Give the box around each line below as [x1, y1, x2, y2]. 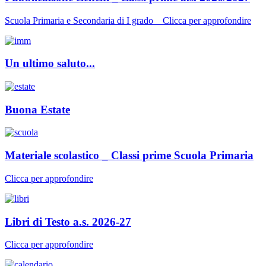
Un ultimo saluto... [5, 57, 95, 70]
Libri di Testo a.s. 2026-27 [5, 215, 131, 228]
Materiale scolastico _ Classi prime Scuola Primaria [5, 149, 254, 162]
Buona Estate [5, 103, 70, 116]
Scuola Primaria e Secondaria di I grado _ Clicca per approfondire [5, 15, 251, 26]
